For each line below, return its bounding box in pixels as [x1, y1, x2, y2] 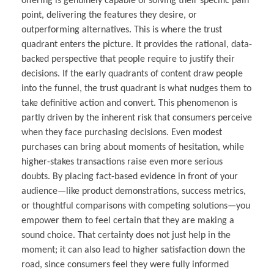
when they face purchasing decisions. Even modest [21, 128, 222, 138]
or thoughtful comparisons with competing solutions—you [21, 201, 250, 212]
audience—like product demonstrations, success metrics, [21, 187, 246, 197]
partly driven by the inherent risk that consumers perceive [21, 113, 252, 124]
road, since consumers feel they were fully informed [21, 260, 229, 270]
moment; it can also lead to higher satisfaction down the [21, 245, 245, 256]
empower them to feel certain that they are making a [21, 216, 234, 226]
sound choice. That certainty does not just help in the [21, 231, 231, 241]
